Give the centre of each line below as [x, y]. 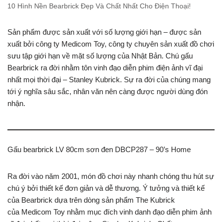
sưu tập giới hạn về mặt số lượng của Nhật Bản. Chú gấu [100, 56]
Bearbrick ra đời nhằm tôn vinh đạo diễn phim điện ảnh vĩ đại [105, 68]
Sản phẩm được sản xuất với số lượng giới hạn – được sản [104, 32]
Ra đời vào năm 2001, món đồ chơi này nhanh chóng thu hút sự [111, 176]
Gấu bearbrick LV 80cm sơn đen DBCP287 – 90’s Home [99, 149]
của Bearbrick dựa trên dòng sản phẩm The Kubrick [91, 200]
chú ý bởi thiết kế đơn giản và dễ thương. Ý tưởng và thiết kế [106, 188]
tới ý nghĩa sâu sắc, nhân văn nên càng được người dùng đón [108, 91]
